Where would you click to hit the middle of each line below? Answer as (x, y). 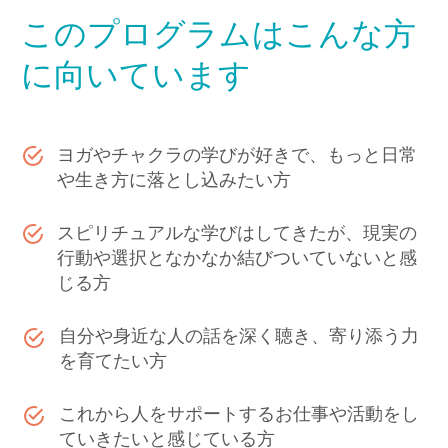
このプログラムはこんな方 (218, 32)
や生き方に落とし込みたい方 (174, 182)
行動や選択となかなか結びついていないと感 (237, 260)
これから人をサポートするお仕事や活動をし (239, 416)
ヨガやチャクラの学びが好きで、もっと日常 (237, 157)
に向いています (136, 73)
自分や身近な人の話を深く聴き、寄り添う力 (239, 338)
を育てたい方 (113, 363)
